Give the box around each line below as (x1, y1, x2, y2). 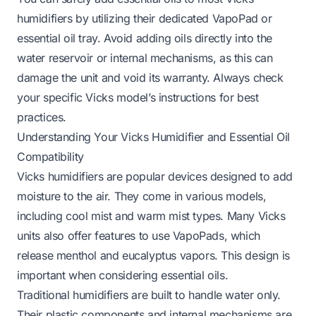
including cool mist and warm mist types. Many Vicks (17, 208, 286, 223)
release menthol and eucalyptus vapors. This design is (17, 248, 290, 262)
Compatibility (17, 149, 84, 164)
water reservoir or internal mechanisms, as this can (17, 50, 273, 65)
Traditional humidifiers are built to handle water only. (17, 287, 281, 302)
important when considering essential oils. (17, 267, 229, 282)
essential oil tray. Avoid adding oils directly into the (17, 30, 273, 45)
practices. (17, 109, 66, 124)
